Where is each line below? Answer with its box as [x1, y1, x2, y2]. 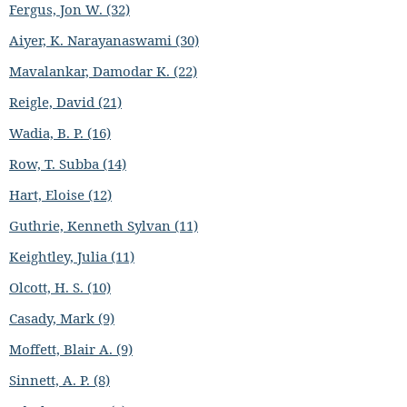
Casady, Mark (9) [9, 309, 114, 327]
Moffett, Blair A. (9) [9, 340, 133, 358]
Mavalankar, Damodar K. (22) [9, 62, 197, 80]
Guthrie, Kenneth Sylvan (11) [9, 216, 198, 234]
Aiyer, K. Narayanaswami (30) [9, 31, 199, 49]
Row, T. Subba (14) [9, 154, 126, 173]
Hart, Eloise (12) [9, 185, 112, 203]
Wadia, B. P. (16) [9, 124, 111, 142]
